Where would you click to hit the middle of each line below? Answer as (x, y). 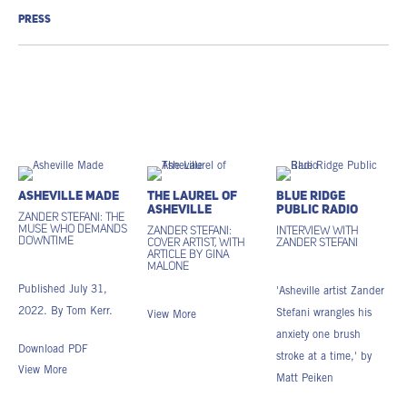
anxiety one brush (319, 335)
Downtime (46, 241)
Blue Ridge (311, 196)
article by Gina (189, 255)
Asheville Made (69, 196)
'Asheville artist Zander (331, 291)
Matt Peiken (305, 378)
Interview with (318, 231)
